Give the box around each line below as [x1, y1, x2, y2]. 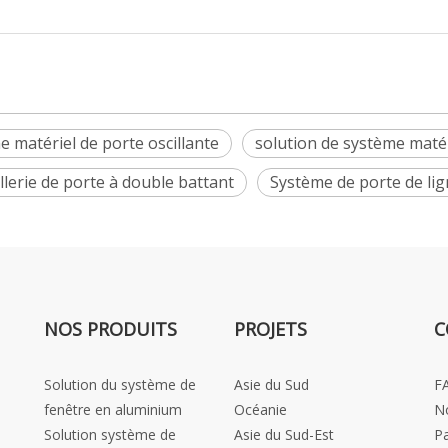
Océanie [234, 400, 287, 419]
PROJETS [234, 317, 307, 341]
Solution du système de [44, 375, 196, 394]
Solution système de [44, 425, 176, 444]
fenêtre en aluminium [44, 400, 182, 419]
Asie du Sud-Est [234, 425, 334, 444]
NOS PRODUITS [44, 317, 177, 341]
